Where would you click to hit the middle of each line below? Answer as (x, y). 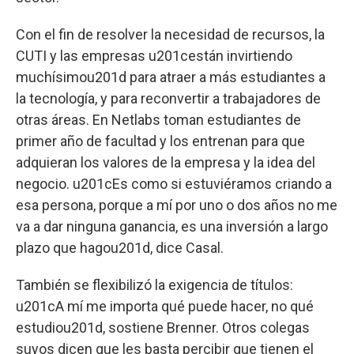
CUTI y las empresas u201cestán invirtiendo (154, 56)
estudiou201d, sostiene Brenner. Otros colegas (163, 328)
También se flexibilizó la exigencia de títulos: (154, 285)
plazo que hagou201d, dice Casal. (120, 248)
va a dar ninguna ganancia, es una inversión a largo (172, 227)
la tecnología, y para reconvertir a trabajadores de (168, 99)
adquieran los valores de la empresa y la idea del (166, 163)
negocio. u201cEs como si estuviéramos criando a (174, 184)
